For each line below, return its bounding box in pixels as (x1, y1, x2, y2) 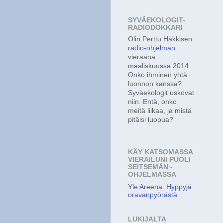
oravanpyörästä (128, 191, 177, 199)
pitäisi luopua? (128, 115, 173, 123)
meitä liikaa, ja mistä (128, 107, 192, 114)
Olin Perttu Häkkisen (128, 35, 192, 43)
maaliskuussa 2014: (128, 62, 191, 70)
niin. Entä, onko (128, 98, 177, 106)
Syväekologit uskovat (128, 89, 194, 97)
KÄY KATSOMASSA (128, 148, 193, 156)
